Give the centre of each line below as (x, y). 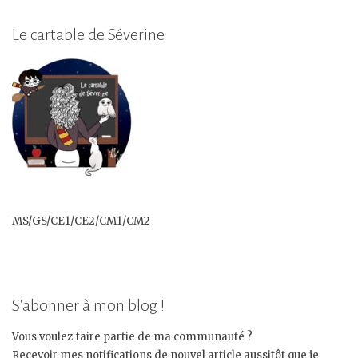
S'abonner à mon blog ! (88, 305)
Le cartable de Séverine (88, 35)
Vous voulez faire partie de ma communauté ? (132, 336)
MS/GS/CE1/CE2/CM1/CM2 (81, 221)
